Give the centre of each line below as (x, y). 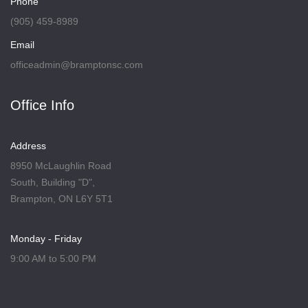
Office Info (42, 105)
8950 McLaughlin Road (61, 166)
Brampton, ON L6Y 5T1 (62, 199)
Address (28, 146)
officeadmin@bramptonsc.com (77, 65)
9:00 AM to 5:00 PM (53, 258)
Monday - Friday (46, 239)
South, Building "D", (53, 182)
